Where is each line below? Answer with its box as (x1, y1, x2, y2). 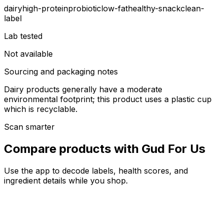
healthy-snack (128, 3, 181, 14)
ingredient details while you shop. (4, 176, 128, 186)
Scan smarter (4, 122, 55, 132)
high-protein (22, 3, 68, 14)
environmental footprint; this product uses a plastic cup (4, 94, 212, 105)
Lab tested (4, 31, 42, 41)
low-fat (101, 3, 128, 14)
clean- (181, 3, 204, 14)
